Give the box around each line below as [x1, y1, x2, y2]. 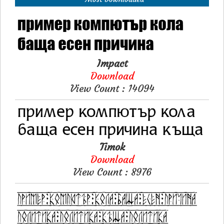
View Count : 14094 [69, 81, 154, 94]
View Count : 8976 [72, 165, 151, 178]
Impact [96, 56, 127, 69]
